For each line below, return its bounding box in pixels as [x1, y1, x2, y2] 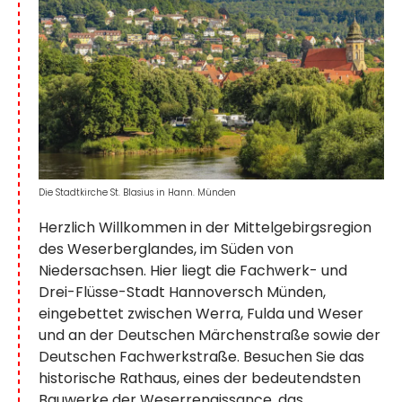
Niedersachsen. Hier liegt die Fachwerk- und [39, 259, 347, 281]
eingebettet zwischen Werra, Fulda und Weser [39, 302, 363, 324]
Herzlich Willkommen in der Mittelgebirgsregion [39, 216, 371, 238]
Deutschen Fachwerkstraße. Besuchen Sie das [39, 345, 364, 367]
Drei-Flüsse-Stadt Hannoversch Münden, [39, 281, 326, 302]
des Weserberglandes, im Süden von [39, 238, 293, 259]
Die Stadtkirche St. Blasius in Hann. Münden [39, 185, 236, 199]
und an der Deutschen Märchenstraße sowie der [39, 324, 380, 345]
